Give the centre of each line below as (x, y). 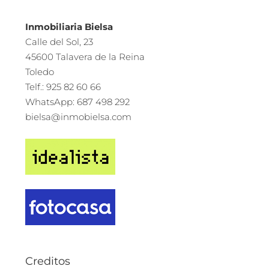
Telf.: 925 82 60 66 (63, 86)
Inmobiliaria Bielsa (69, 26)
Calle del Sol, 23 (59, 41)
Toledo (40, 71)
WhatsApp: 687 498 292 (77, 101)
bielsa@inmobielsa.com (78, 116)
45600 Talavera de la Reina (85, 56)
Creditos (48, 261)
